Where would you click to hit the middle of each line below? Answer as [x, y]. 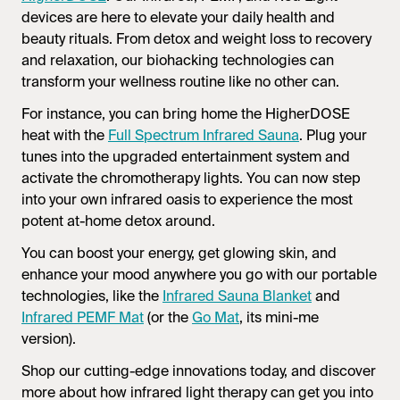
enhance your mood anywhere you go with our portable [199, 274]
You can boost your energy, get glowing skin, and [179, 253]
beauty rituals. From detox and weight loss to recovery [196, 38]
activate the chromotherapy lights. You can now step [191, 178]
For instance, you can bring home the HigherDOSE [186, 113]
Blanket [285, 296]
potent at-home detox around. [120, 221]
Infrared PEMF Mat [83, 317]
